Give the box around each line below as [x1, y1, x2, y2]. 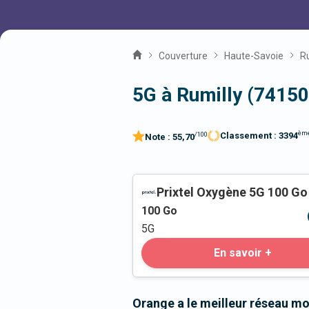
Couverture [159, 50, 208, 61]
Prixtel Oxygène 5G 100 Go [157, 185, 308, 200]
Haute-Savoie [224, 50, 283, 61]
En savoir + [214, 246, 272, 260]
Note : [145, 132, 172, 143]
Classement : [220, 130, 279, 141]
